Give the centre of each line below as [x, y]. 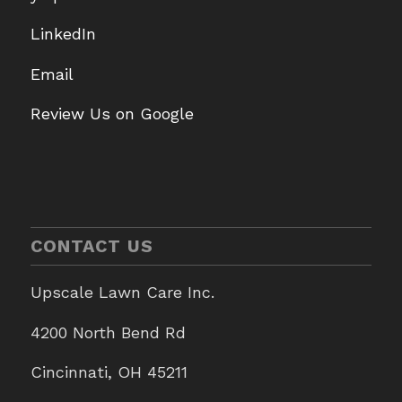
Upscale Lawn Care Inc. [122, 293]
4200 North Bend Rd [108, 332]
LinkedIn [63, 34]
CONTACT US [92, 247]
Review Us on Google [112, 113]
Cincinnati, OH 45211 [109, 371]
